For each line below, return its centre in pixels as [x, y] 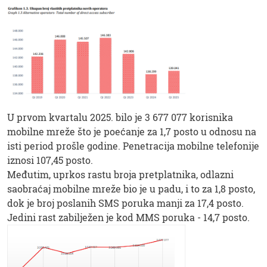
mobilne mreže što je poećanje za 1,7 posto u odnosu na [132, 131]
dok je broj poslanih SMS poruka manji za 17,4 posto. [125, 203]
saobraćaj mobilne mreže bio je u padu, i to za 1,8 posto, [131, 188]
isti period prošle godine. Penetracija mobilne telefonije [133, 145]
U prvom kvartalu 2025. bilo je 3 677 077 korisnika [120, 117]
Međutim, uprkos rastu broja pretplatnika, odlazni [120, 174]
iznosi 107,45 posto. [50, 160]
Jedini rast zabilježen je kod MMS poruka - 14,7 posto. [130, 217]
